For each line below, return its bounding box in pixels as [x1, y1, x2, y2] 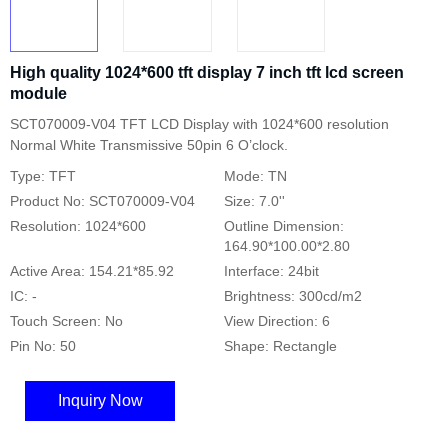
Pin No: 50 [10, 338, 76, 354]
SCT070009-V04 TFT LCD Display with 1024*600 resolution [10, 116, 389, 132]
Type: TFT [10, 168, 76, 184]
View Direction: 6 [224, 313, 330, 329]
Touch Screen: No [10, 313, 123, 329]
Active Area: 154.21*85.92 [10, 263, 174, 279]
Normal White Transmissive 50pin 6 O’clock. [10, 137, 288, 153]
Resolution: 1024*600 [10, 218, 146, 234]
